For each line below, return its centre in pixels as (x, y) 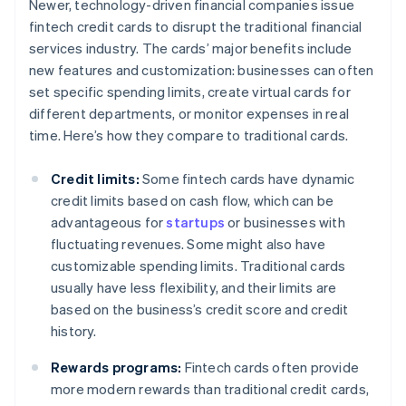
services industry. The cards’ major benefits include (191, 48)
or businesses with (285, 222)
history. (74, 331)
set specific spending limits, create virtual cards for (190, 92)
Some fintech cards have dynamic (247, 179)
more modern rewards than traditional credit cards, (210, 389)
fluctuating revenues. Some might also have (188, 244)
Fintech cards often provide (271, 367)
